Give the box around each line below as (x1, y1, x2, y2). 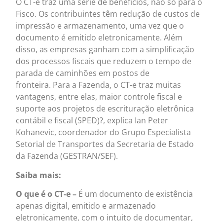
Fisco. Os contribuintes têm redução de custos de (16, 8, 200, 20)
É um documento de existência (78, 188, 193, 200)
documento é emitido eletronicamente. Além (16, 32, 183, 43)
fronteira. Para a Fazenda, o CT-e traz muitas (16, 79, 182, 91)
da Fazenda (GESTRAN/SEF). (16, 150, 118, 162)
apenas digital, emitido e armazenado (16, 200, 156, 212)
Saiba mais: (16, 169, 62, 181)
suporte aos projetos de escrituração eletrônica (16, 103, 194, 114)
